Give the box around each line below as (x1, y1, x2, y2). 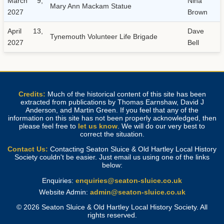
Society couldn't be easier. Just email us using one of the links (14, 153, 209, 161)
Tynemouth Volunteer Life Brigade (50, 32, 158, 40)
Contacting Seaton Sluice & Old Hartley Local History (48, 145, 216, 153)
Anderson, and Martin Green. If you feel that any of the (25, 105, 198, 114)
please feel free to (19, 121, 78, 130)
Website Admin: (38, 187, 90, 196)
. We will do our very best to (117, 121, 205, 130)
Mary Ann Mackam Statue (50, 1, 132, 10)
